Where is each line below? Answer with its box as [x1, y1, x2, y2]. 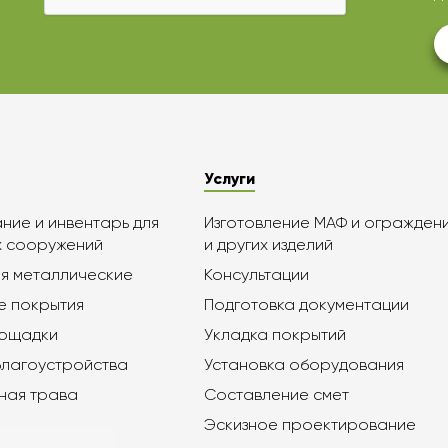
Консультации [203, 265, 309, 284]
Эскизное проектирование [203, 415, 416, 434]
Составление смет [203, 385, 349, 404]
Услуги [203, 169, 255, 188]
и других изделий [203, 235, 333, 254]
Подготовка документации [203, 295, 409, 314]
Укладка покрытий [203, 325, 346, 344]
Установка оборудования [203, 355, 404, 374]
